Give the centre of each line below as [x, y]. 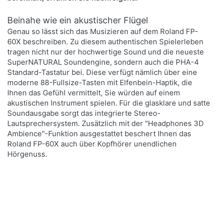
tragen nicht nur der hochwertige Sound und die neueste [106, 52]
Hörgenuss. [27, 154]
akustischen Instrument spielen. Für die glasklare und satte [109, 103]
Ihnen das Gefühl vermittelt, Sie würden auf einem [94, 92]
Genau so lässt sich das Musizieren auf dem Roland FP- [103, 31]
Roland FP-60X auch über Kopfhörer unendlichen [92, 144]
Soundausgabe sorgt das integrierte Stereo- [84, 113]
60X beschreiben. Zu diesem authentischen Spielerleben [106, 41]
